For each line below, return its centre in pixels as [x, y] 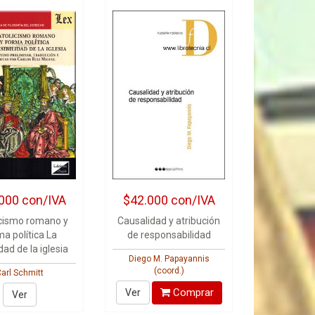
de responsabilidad [169, 235]
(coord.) [169, 271]
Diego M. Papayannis [169, 259]
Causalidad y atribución [169, 221]
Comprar [192, 292]
